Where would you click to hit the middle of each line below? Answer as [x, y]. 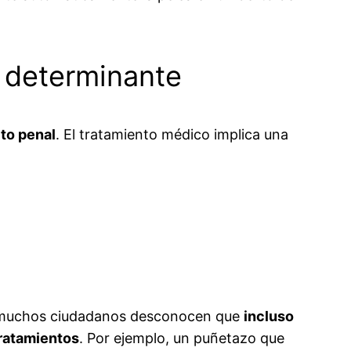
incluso [269, 316]
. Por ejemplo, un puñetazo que [182, 338]
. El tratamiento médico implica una [172, 134]
